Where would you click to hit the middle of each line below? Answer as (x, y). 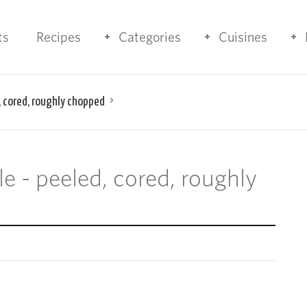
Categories (150, 37)
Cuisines (243, 37)
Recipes (59, 37)
